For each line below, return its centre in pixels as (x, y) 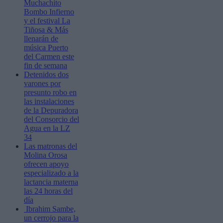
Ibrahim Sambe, (50, 209)
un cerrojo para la (51, 218)
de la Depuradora (51, 110)
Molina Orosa (46, 155)
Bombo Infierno (49, 11)
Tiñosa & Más (46, 29)
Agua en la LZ (47, 128)
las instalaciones (49, 101)
